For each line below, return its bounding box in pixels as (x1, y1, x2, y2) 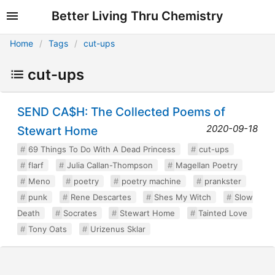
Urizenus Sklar (90, 223, 145, 234)
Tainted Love (198, 207, 247, 218)
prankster (204, 176, 241, 186)
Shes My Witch (154, 192, 211, 202)
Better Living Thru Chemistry (52, 9, 223, 24)
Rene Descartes (70, 192, 131, 202)
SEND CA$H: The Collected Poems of (17, 104, 225, 119)
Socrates (63, 207, 97, 218)
